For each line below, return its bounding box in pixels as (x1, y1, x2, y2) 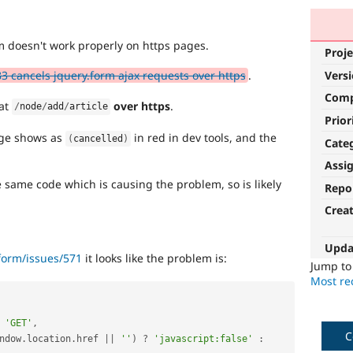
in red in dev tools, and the (131, 129, 277, 145)
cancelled (73, 132, 124, 144)
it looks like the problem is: (82, 251, 227, 266)
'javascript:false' (154, 333, 253, 345)
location (27, 333, 71, 345)
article (69, 101, 109, 113)
